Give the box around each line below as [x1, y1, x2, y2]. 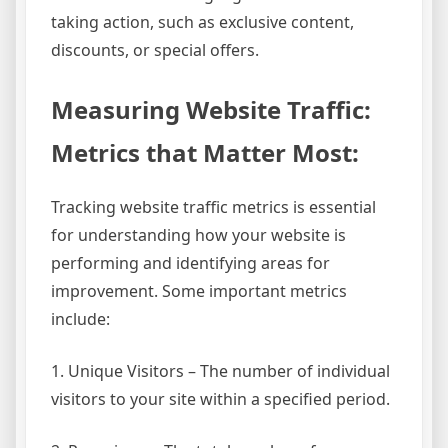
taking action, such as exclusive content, [51, 10, 354, 33]
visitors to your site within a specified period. [51, 388, 390, 411]
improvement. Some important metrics [51, 280, 347, 303]
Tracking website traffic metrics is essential [51, 196, 376, 219]
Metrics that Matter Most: [51, 135, 359, 169]
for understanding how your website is [51, 224, 346, 247]
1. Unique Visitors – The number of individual [51, 360, 390, 383]
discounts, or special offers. [51, 38, 259, 61]
